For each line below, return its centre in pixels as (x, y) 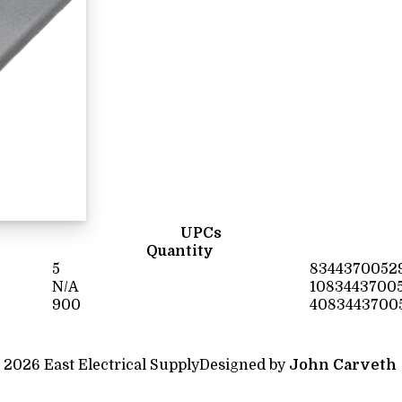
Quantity (180, 251)
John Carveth (343, 365)
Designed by (244, 365)
